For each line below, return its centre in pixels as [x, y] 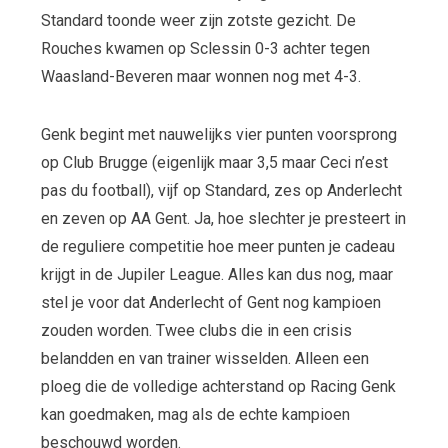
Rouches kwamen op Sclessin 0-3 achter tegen [205, 48]
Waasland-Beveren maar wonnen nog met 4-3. [200, 76]
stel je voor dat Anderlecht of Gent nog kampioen [210, 302]
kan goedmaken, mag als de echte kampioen [195, 414]
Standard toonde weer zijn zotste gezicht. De [198, 20]
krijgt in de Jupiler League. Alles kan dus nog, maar [216, 274]
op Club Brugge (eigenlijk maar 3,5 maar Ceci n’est [214, 162]
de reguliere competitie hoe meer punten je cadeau [217, 246]
